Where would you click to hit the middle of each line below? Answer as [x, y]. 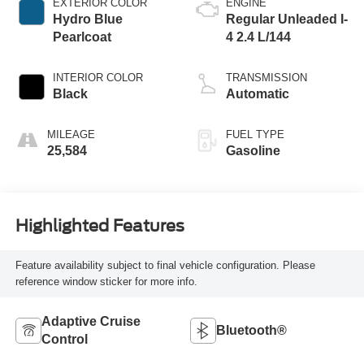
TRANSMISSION [266, 78]
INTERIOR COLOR [97, 78]
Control [64, 339]
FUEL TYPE [255, 135]
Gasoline [253, 151]
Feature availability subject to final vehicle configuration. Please [165, 265]
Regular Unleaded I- [287, 19]
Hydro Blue [87, 19]
